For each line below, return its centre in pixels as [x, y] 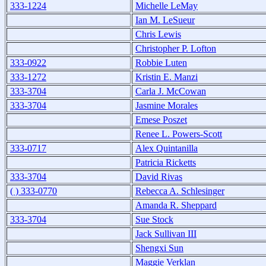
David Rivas [159, 176]
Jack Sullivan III [166, 233]
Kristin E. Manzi [167, 77]
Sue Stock [154, 219]
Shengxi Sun [159, 248]
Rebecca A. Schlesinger [180, 191]
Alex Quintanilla [167, 148]
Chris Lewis [158, 34]
